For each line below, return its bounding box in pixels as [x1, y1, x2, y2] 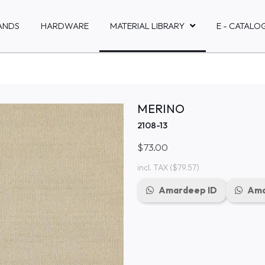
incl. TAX [137, 161, 168, 173]
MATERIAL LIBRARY [110, 20, 185, 31]
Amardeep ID [158, 184, 217, 196]
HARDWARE [41, 20, 89, 31]
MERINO [137, 101, 185, 116]
